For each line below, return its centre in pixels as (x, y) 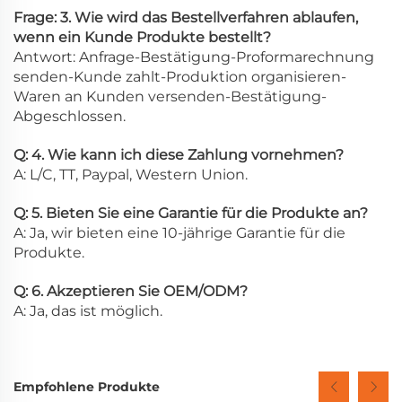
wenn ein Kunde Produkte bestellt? (142, 38)
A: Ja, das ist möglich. (88, 311)
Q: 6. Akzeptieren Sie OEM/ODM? (131, 292)
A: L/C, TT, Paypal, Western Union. (131, 175)
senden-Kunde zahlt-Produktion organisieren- (180, 77)
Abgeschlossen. (70, 117)
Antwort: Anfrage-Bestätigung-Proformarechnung (194, 57)
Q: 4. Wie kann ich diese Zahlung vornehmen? (179, 155)
